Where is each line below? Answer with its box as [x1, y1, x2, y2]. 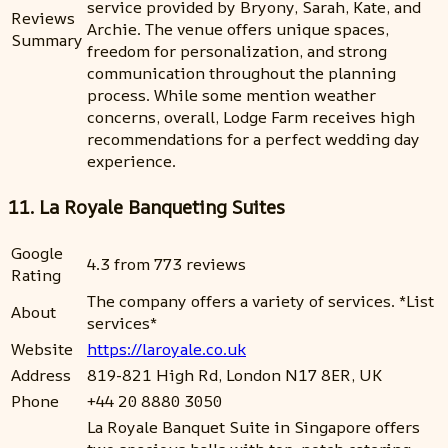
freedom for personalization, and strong [87, 40, 387, 63]
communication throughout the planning [87, 62, 396, 85]
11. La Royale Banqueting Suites [8, 193, 285, 220]
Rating [11, 263, 61, 286]
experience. [87, 150, 176, 173]
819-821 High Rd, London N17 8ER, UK [87, 363, 382, 386]
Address [11, 363, 71, 386]
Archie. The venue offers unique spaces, [87, 18, 389, 41]
